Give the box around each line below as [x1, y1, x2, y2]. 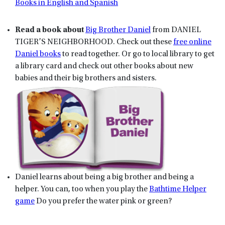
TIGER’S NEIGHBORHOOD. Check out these [15, 38, 173, 47]
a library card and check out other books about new [15, 62, 193, 71]
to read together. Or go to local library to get [61, 50, 214, 59]
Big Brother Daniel [85, 26, 151, 35]
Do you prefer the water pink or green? [35, 197, 172, 205]
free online [173, 38, 211, 47]
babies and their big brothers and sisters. [15, 74, 157, 83]
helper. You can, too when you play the [15, 185, 149, 193]
